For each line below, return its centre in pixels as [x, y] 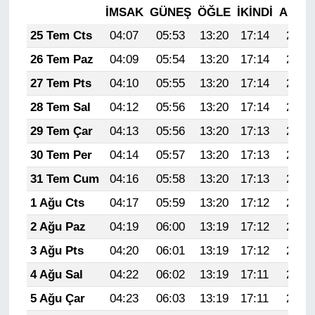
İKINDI [255, 12]
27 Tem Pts [60, 83]
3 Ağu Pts [57, 251]
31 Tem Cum [64, 179]
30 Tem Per [61, 155]
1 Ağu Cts [57, 203]
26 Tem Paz [62, 59]
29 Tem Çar [61, 131]
